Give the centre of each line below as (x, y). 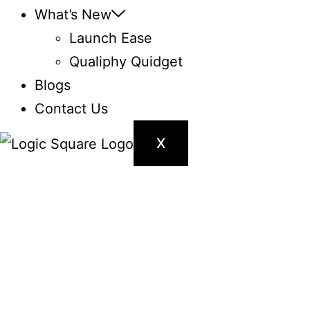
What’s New (73, 14)
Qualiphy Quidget (126, 61)
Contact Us (71, 108)
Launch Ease (111, 38)
